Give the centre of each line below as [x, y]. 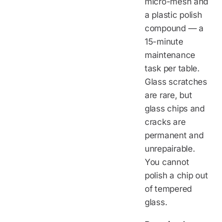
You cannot [167, 162]
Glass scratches [176, 82]
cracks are [165, 122]
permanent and [174, 135]
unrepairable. [170, 148]
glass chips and [175, 108]
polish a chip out [176, 175]
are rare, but [168, 95]
